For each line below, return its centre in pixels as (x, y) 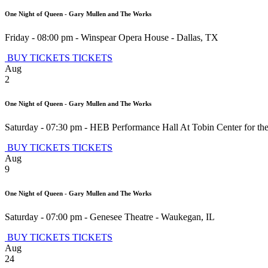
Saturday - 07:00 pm (43, 217)
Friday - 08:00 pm (39, 37)
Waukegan (181, 217)
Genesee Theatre (121, 217)
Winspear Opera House (125, 37)
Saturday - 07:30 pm (43, 127)
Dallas (188, 37)
